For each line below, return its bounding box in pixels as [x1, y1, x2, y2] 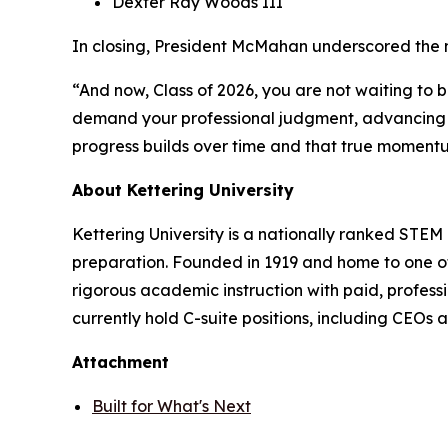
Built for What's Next [92, 396, 251, 417]
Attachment [72, 352, 169, 373]
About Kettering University [72, 180, 294, 201]
